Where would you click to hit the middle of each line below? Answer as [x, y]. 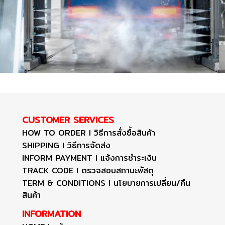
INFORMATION [51, 213]
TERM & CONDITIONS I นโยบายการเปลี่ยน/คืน [106, 183]
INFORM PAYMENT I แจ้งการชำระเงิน [89, 158]
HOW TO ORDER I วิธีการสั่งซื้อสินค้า [89, 133]
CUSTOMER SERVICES [68, 120]
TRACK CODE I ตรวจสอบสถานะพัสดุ [88, 170]
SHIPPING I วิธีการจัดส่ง [66, 145]
